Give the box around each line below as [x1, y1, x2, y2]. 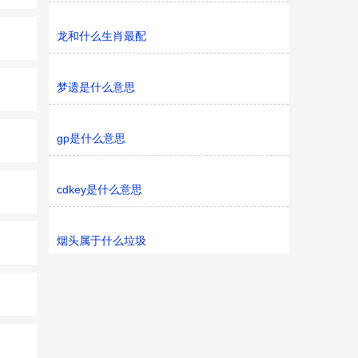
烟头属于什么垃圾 [57, 234, 146, 247]
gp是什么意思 [57, 132, 125, 145]
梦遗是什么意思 [57, 81, 135, 93]
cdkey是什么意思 [57, 183, 142, 196]
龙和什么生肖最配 [57, 30, 146, 42]
